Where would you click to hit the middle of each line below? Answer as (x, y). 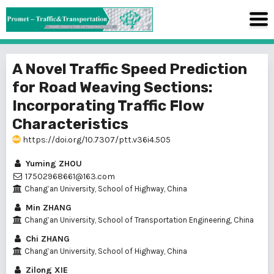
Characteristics (70, 124)
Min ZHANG (47, 208)
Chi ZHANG (46, 239)
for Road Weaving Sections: (113, 87)
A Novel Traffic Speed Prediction (130, 69)
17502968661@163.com (69, 176)
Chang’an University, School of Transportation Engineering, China (138, 220)
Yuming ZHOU (53, 164)
